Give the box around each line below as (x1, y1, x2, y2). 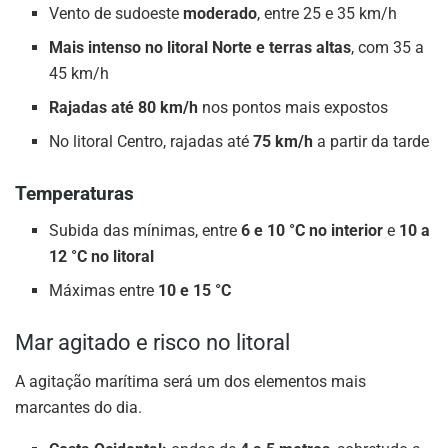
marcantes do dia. (15, 397, 142, 417)
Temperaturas (15, 182, 134, 206)
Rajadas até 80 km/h (49, 97, 199, 117)
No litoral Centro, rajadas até (49, 131, 254, 151)
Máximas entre (49, 280, 159, 300)
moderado (183, 3, 258, 23)
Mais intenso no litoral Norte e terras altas (49, 37, 352, 57)
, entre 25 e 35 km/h (257, 3, 398, 23)
